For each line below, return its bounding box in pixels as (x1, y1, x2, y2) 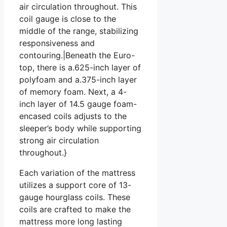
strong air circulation (19, 135, 99, 146)
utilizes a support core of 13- (19, 180, 131, 191)
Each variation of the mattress (19, 168, 135, 178)
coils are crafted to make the (19, 204, 131, 215)
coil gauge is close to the (19, 14, 116, 24)
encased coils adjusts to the (19, 111, 127, 122)
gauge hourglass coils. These (19, 192, 130, 203)
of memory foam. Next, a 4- (19, 87, 127, 97)
